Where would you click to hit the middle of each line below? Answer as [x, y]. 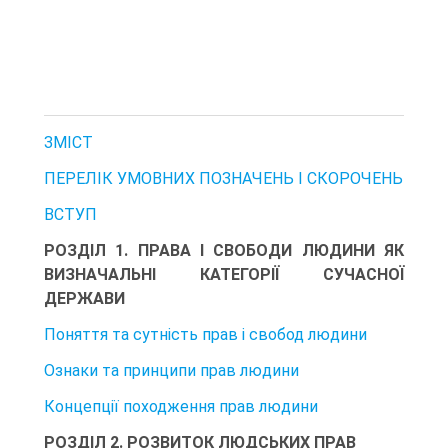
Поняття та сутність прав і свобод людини [205, 334]
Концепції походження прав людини [181, 406]
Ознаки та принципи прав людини [171, 370]
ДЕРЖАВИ [84, 298]
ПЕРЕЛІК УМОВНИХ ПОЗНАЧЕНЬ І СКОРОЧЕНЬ [223, 178]
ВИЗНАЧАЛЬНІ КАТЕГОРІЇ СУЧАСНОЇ [224, 274]
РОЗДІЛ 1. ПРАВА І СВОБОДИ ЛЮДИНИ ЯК [224, 250]
